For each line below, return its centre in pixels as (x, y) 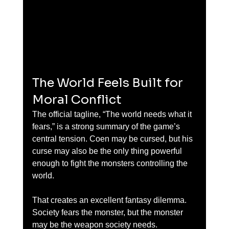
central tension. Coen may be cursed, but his (113, 139)
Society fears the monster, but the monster (108, 213)
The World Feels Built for (109, 83)
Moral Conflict (77, 100)
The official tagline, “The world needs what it (113, 114)
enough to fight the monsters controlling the (111, 164)
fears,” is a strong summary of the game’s (107, 127)
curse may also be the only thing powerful (108, 151)
